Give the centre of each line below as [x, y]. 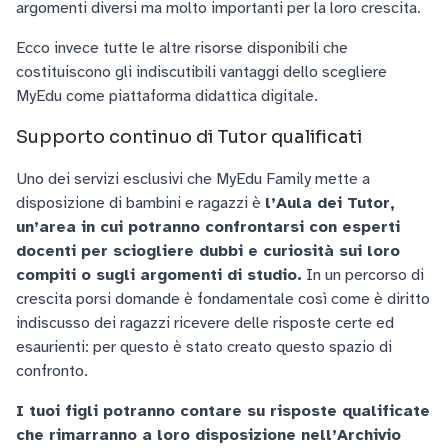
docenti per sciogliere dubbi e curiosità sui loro [208, 251]
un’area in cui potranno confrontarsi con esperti [208, 227]
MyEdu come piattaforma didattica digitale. [167, 96]
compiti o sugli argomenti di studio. [159, 275]
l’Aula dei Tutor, [330, 203]
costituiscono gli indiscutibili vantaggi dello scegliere [201, 72]
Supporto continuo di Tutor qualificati [189, 137]
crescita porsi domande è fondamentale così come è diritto [223, 299]
